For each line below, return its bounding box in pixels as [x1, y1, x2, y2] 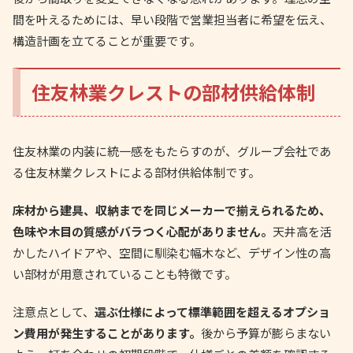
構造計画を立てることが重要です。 [13, 32, 201, 49]
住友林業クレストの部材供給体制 [32, 78, 316, 106]
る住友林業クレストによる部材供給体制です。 [13, 163, 260, 180]
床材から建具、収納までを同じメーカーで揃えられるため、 [13, 201, 331, 218]
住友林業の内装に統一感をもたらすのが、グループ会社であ [13, 142, 331, 159]
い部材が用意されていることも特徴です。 [13, 265, 236, 282]
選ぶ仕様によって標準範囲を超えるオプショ [95, 303, 330, 320]
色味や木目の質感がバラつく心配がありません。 [13, 222, 273, 240]
